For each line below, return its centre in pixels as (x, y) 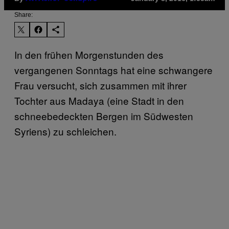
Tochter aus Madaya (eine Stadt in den (99, 100)
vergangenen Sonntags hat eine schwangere (113, 70)
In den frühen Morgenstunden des (89, 54)
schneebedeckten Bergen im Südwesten (104, 116)
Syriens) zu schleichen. (65, 131)
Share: (24, 15)
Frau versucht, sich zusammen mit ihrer (100, 85)
